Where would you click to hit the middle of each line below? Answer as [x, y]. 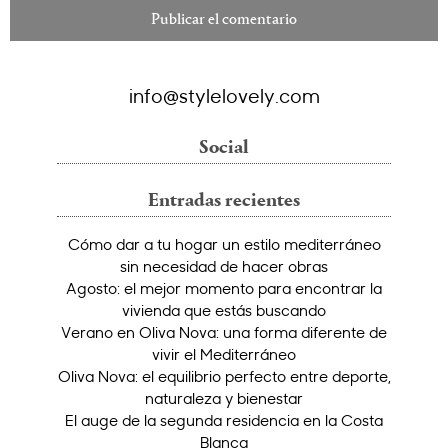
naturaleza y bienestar [224, 398]
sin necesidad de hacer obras [224, 266]
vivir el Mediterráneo [224, 354]
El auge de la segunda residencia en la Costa [224, 420]
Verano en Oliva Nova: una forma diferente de [224, 332]
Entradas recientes [224, 202]
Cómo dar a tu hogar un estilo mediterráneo [224, 244]
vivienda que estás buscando [224, 310]
